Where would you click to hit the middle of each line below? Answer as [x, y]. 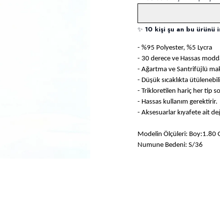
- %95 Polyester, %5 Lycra [175, 48]
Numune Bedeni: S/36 [170, 145]
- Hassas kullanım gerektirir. [178, 102]
